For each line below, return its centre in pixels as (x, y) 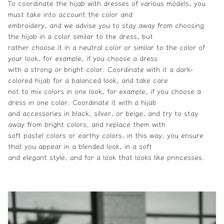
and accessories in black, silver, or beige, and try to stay (103, 113)
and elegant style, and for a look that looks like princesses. (106, 157)
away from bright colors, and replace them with (87, 124)
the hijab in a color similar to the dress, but (80, 36)
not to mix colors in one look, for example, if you (89, 91)
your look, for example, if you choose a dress (83, 58)
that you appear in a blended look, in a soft (80, 146)
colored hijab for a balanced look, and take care (88, 80)
